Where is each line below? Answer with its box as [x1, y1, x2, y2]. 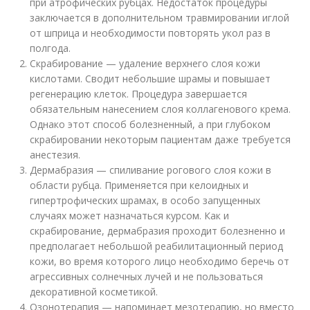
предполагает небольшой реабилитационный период [30, 239, 284, 253]
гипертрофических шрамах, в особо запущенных [30, 194, 261, 207]
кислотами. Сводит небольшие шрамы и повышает [30, 72, 271, 85]
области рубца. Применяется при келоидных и [30, 179, 249, 192]
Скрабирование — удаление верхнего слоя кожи [30, 57, 261, 70]
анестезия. [30, 148, 81, 161]
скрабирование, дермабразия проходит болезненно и [30, 224, 286, 237]
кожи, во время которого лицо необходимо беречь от [30, 255, 290, 268]
